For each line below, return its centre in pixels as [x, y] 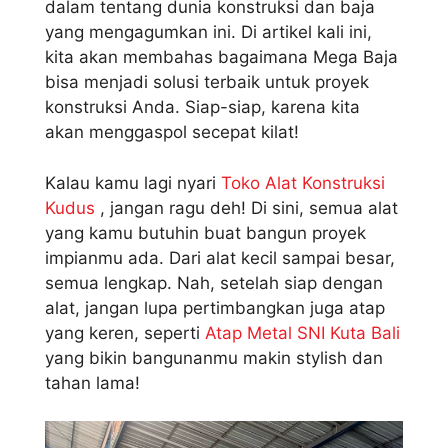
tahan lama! [92, 382]
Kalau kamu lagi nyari [133, 182]
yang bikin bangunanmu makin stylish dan [214, 357]
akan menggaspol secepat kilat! [172, 132]
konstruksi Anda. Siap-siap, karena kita [202, 107]
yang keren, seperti [125, 332]
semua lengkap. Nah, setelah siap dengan [214, 282]
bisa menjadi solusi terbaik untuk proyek [207, 82]
